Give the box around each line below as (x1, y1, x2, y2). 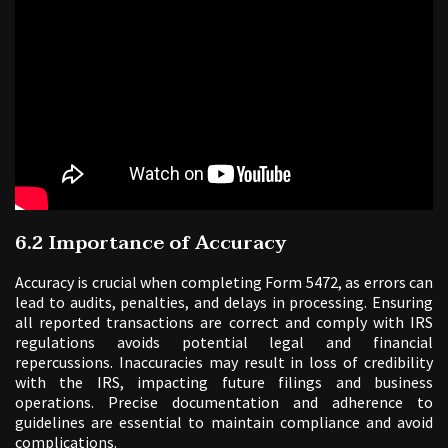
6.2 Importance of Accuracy (15, 226, 286, 259)
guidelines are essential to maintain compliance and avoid (15, 411, 433, 432)
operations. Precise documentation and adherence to (15, 391, 433, 412)
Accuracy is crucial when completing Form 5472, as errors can (15, 271, 433, 292)
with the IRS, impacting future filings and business (15, 371, 433, 392)
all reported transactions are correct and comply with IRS (15, 311, 433, 332)
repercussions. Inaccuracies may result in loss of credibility (15, 351, 433, 372)
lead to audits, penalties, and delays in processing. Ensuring (15, 291, 433, 312)
